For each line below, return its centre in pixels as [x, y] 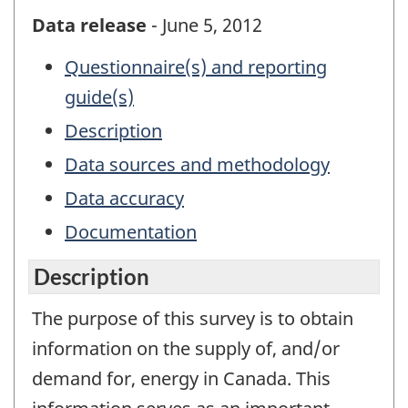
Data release [89, 25]
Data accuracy [124, 199]
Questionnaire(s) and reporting [196, 67]
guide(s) [99, 97]
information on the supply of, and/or [186, 348]
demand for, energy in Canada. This [181, 378]
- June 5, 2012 [204, 25]
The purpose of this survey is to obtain [193, 318]
